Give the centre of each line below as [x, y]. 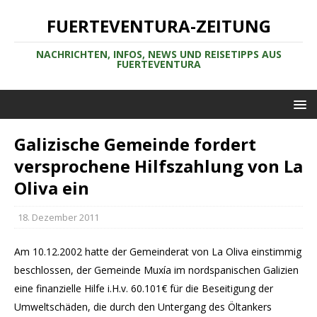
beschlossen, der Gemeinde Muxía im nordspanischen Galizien [156, 270]
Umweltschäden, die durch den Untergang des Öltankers [143, 307]
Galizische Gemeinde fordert [135, 144]
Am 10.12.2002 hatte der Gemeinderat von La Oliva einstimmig [158, 252]
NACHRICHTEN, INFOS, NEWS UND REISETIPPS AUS [158, 54]
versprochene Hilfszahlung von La [158, 166]
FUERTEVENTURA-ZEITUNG [158, 26]
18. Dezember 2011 [58, 217]
